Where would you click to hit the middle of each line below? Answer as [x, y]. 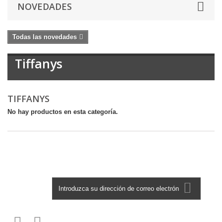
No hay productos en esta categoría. [63, 112]
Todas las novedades [45, 37]
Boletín [26, 187]
